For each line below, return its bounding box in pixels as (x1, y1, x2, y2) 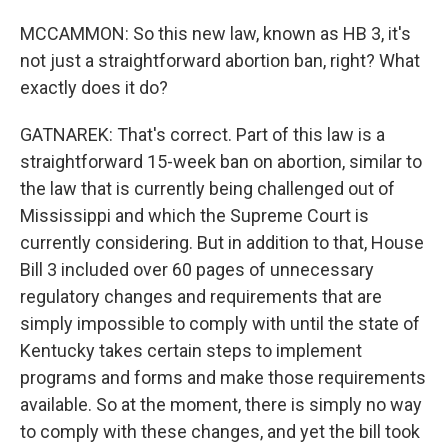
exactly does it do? (20, 77, 168, 98)
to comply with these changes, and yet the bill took (20, 421, 420, 442)
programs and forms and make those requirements (20, 367, 426, 388)
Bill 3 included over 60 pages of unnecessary (20, 259, 374, 280)
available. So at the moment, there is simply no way (20, 394, 422, 415)
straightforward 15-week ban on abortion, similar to (20, 151, 422, 172)
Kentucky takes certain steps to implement (20, 340, 362, 361)
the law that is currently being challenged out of (20, 178, 395, 199)
